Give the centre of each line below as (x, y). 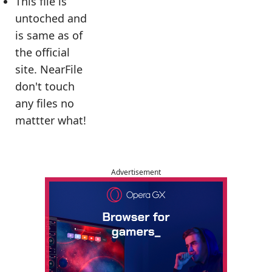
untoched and (51, 18)
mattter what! (51, 120)
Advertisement (136, 172)
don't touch (45, 86)
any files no (45, 103)
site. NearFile (49, 69)
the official (42, 52)
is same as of (49, 35)
